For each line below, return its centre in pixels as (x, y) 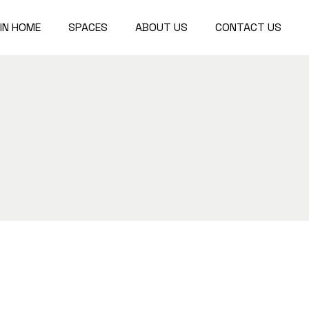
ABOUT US (161, 27)
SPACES (88, 27)
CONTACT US (248, 27)
